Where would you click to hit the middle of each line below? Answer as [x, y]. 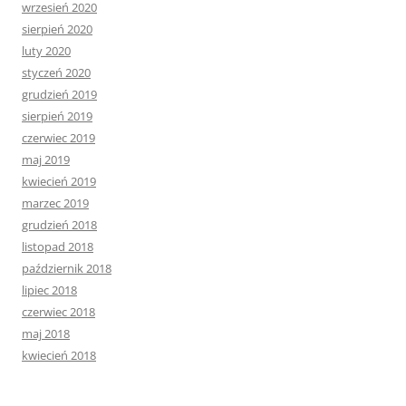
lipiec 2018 [49, 290]
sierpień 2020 [57, 29]
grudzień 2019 [59, 94]
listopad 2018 [58, 246]
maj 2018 [46, 333]
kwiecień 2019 [59, 181]
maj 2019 [46, 159]
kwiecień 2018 [59, 355]
